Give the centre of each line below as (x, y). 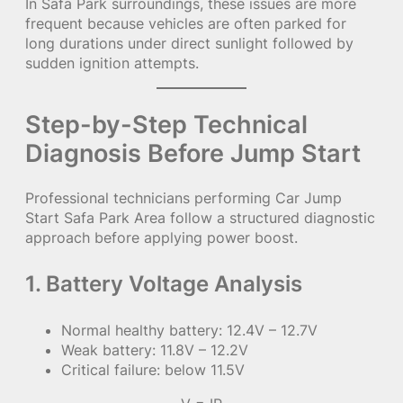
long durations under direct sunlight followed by (189, 43)
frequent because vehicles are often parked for (186, 23)
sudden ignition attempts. (112, 63)
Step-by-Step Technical (166, 125)
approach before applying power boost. (161, 237)
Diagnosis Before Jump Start (193, 153)
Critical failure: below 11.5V (153, 369)
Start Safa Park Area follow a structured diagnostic (200, 217)
